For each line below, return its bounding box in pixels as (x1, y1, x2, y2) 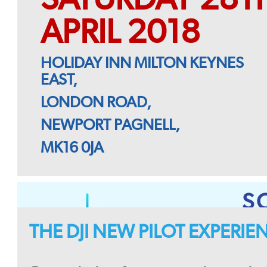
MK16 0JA (40, 138, 104, 157)
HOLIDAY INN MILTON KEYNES (40, 54, 244, 72)
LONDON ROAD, (40, 93, 151, 111)
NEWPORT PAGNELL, (40, 116, 180, 134)
